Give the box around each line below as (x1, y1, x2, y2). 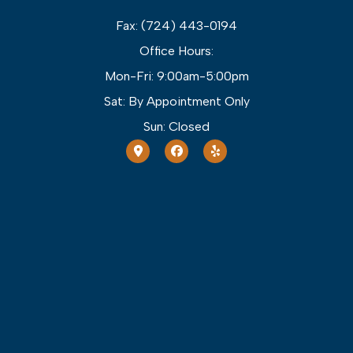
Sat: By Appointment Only (103, 93, 250, 109)
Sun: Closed (143, 118, 210, 134)
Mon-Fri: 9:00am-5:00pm (104, 68, 249, 84)
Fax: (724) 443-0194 (116, 17, 237, 33)
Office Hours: (139, 43, 214, 58)
